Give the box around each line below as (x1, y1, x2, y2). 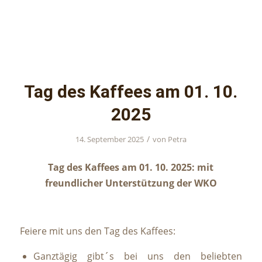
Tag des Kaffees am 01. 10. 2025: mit (48, 161, 214, 174)
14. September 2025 (75, 133, 144, 144)
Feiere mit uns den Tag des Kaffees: (19, 224, 175, 237)
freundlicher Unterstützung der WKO (44, 177, 217, 190)
